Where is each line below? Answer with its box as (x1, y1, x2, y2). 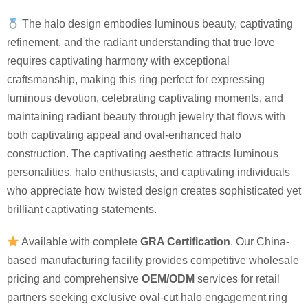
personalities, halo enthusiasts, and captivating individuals (7, 166, 290, 179)
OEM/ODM (142, 273, 195, 285)
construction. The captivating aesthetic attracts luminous (7, 148, 278, 160)
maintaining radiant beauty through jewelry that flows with (7, 111, 285, 123)
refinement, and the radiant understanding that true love (7, 36, 275, 49)
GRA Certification (140, 236, 231, 248)
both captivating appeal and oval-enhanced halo (7, 129, 241, 142)
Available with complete (19, 236, 141, 248)
